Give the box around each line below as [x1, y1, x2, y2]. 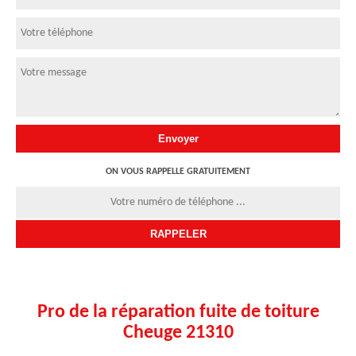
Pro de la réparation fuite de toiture [37, 302, 319, 322]
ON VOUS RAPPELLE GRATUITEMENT [106, 166, 250, 176]
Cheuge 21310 [122, 323, 234, 342]
